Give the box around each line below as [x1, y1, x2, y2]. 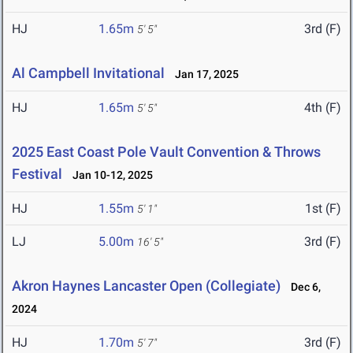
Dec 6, [284, 281, 321, 294]
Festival [12, 165, 62, 183]
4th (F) [304, 100, 341, 116]
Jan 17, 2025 [168, 68, 239, 81]
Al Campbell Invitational [12, 65, 165, 82]
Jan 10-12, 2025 [65, 169, 153, 182]
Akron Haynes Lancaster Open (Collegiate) [12, 277, 281, 295]
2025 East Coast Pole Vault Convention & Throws [12, 143, 321, 161]
